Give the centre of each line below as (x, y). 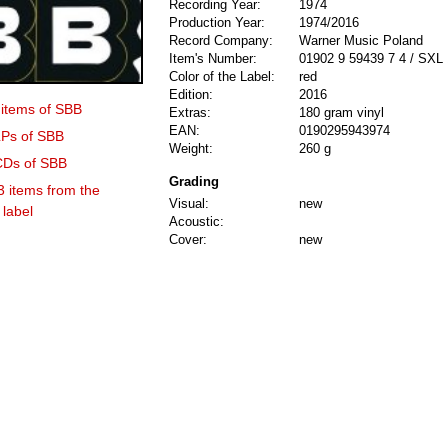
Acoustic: (196, 222)
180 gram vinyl (341, 113)
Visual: (189, 204)
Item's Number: (213, 59)
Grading (194, 182)
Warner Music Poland (361, 41)
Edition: (191, 95)
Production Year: (217, 23)
